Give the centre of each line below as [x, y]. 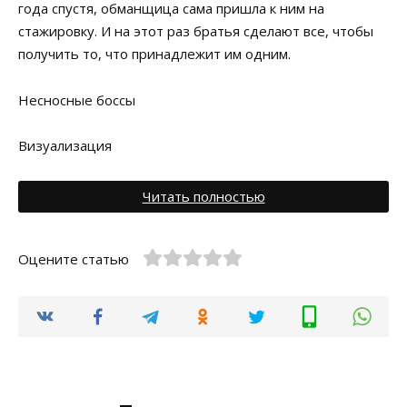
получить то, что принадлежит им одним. [154, 54]
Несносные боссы [77, 99]
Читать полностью [203, 196]
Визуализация [65, 145]
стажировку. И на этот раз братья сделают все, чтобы [196, 31]
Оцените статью [74, 258]
